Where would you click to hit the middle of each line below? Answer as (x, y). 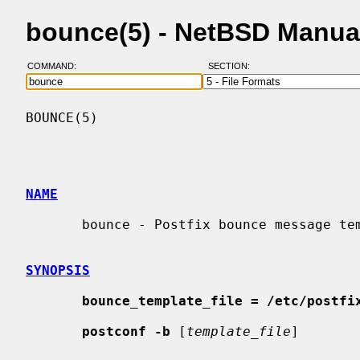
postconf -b (126, 331)
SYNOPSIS (58, 270)
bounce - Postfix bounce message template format (54, 224)
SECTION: (232, 66)
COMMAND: (56, 66)
